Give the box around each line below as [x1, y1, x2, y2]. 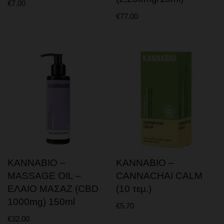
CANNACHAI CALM [116, 170, 203, 181]
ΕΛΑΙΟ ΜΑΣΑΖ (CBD [7, 183, 98, 194]
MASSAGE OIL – [7, 170, 81, 181]
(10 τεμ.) [116, 183, 152, 194]
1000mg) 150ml [7, 196, 75, 207]
